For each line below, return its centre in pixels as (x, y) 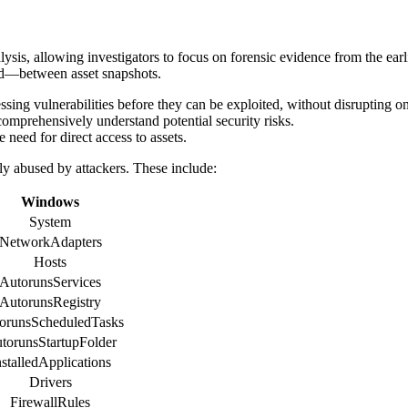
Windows (50, 201)
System (50, 221)
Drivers (50, 382)
